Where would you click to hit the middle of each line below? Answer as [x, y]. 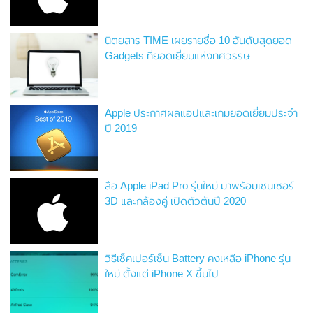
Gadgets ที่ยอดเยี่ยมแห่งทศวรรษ [178, 55]
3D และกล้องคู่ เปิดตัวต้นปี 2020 [176, 201]
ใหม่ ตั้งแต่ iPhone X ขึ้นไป [162, 274]
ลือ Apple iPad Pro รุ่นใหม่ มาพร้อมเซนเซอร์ [200, 185]
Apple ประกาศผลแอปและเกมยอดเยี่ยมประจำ [202, 112]
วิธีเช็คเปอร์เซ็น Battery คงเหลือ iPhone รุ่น [198, 258]
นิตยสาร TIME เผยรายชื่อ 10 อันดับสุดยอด [199, 40]
